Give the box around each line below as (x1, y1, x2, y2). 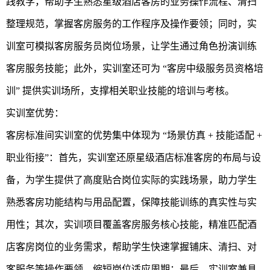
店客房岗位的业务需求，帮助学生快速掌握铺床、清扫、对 (6, 241, 257, 252)
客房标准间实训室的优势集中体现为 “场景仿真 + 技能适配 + (6, 130, 262, 140)
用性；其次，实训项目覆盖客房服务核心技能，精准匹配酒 (6, 219, 257, 230)
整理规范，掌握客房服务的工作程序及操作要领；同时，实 (6, 18, 257, 29)
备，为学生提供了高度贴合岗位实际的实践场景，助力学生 (6, 174, 257, 185)
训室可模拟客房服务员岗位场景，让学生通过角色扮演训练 (6, 40, 257, 51)
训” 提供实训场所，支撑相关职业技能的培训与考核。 (6, 85, 234, 96)
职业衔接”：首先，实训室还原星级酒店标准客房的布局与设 (6, 152, 261, 163)
